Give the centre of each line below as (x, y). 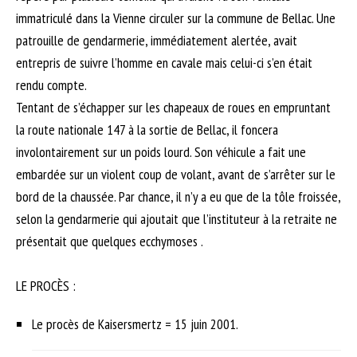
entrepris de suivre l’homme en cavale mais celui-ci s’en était (164, 62)
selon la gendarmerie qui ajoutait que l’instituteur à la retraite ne (177, 218)
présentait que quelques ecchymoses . (110, 241)
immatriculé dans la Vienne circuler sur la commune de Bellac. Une (176, 18)
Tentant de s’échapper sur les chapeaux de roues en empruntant (173, 107)
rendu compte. (51, 84)
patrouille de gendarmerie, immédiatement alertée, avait (157, 40)
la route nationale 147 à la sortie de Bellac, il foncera (147, 129)
